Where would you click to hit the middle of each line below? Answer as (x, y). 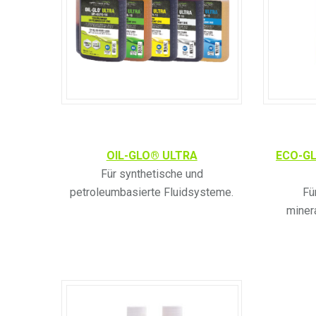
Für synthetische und (152, 174)
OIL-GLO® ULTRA (152, 155)
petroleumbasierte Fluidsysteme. (152, 192)
